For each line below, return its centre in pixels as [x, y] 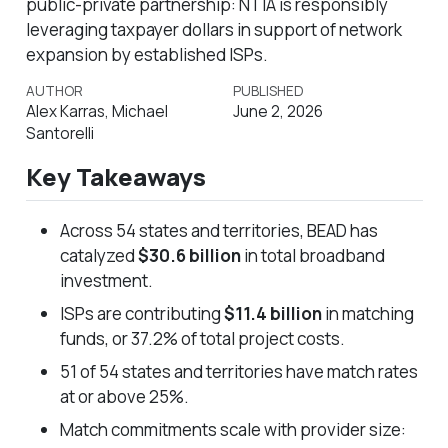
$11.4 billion [272, 313]
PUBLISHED [268, 90]
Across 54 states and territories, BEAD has [218, 230]
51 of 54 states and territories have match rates [238, 371]
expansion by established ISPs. [146, 54]
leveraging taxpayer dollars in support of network [213, 29]
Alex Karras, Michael [96, 111]
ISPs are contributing [141, 313]
